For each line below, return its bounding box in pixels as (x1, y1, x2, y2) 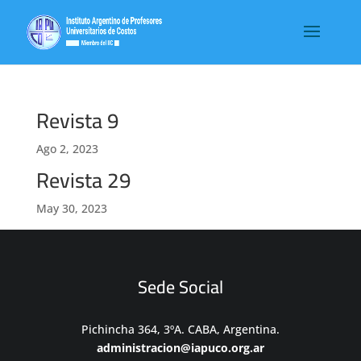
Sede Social (138, 270, 223, 304)
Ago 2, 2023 (35, 141, 98, 156)
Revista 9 (35, 101, 119, 140)
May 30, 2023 (35, 201, 107, 216)
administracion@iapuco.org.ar (97, 340, 264, 355)
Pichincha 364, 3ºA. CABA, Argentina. (81, 322, 280, 337)
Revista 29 (35, 160, 131, 200)
